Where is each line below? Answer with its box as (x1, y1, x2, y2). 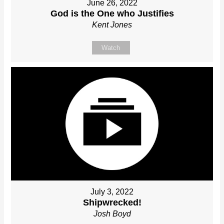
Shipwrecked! (82, 197, 141, 207)
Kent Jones (92, 20, 132, 29)
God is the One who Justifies (50, 8, 174, 18)
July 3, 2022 (90, 187, 133, 196)
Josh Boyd (93, 209, 131, 218)
